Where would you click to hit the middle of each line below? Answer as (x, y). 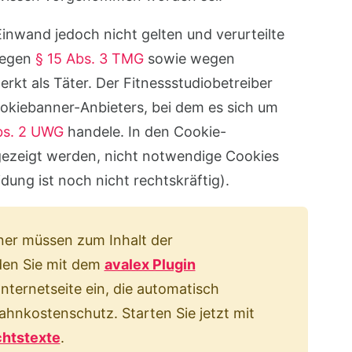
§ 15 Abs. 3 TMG (89, 59)
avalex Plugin (150, 264)
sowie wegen (189, 59)
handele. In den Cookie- (145, 132)
